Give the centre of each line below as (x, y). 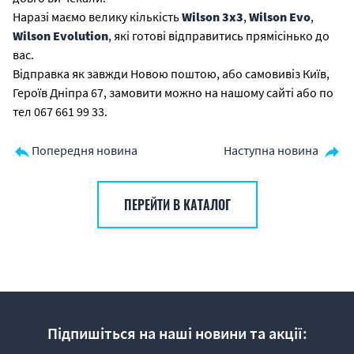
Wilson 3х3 (213, 17)
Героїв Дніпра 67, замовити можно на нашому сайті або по (173, 92)
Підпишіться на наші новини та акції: (177, 333)
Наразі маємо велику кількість (97, 17)
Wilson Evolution (60, 36)
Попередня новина (85, 150)
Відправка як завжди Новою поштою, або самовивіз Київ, (171, 73)
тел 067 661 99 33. (60, 111)
